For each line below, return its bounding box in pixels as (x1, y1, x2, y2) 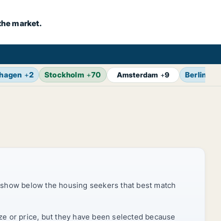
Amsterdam (116, 71, 158, 79)
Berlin (185, 70, 207, 79)
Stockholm (44, 70, 84, 79)
